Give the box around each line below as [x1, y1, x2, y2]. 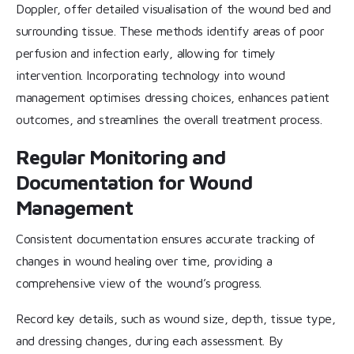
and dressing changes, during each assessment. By [16, 333, 284, 348]
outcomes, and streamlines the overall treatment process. [16, 112, 322, 127]
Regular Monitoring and [16, 145, 225, 168]
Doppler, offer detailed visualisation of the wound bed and [16, 2, 331, 17]
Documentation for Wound [16, 170, 252, 194]
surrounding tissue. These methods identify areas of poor [16, 24, 325, 39]
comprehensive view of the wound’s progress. [16, 275, 262, 290]
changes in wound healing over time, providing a [16, 253, 273, 268]
